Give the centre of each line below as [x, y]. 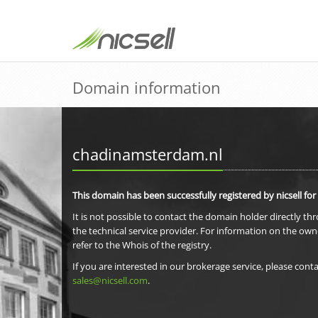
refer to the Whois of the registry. [142, 245]
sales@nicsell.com [110, 280]
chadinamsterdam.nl [148, 154]
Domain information [147, 87]
